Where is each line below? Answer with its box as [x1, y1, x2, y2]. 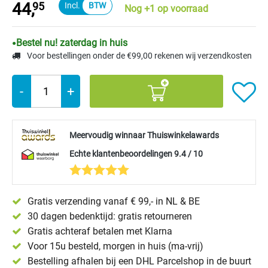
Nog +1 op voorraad [124, 3, 208, 14]
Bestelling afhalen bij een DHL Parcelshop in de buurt [28, 255, 251, 267]
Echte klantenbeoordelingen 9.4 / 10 [69, 149, 203, 159]
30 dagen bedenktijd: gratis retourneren [28, 211, 192, 222]
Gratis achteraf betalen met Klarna [28, 226, 172, 237]
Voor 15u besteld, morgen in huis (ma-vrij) [28, 240, 203, 252]
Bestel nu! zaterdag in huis [16, 37, 127, 48]
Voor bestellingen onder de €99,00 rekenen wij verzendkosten [25, 51, 252, 60]
